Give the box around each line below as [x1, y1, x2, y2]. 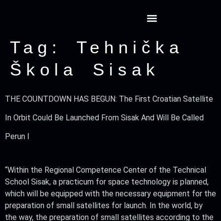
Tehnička [76, 37, 184, 57]
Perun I [5, 132, 30, 141]
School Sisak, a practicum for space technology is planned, [5, 177, 209, 186]
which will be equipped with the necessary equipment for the [5, 189, 216, 198]
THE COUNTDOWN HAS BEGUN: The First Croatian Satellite [5, 94, 213, 104]
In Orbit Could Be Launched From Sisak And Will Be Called [5, 113, 204, 122]
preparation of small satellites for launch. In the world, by [5, 201, 203, 210]
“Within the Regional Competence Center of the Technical [5, 165, 206, 175]
